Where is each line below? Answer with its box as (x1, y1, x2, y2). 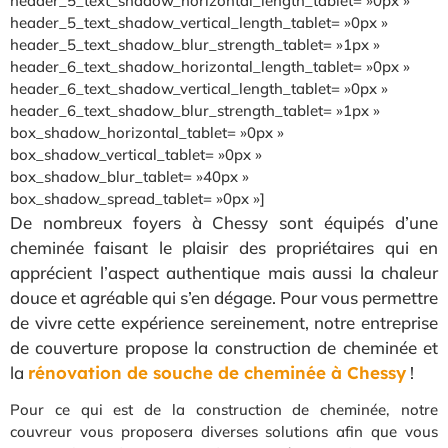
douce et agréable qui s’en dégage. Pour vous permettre (10, 286, 438, 308)
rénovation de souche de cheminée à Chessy (28, 361, 406, 383)
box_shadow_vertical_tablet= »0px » (10, 144, 262, 164)
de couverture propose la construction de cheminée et (10, 336, 438, 358)
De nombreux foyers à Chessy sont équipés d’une (10, 211, 438, 233)
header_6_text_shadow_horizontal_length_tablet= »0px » (10, 56, 410, 76)
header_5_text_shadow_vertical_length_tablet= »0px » (10, 12, 388, 32)
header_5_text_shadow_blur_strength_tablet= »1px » (10, 34, 380, 54)
